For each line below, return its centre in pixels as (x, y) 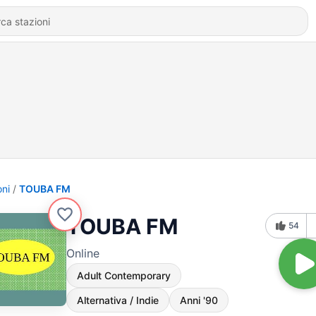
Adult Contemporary (124, 275)
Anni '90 (199, 300)
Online (83, 253)
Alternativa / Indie (118, 300)
